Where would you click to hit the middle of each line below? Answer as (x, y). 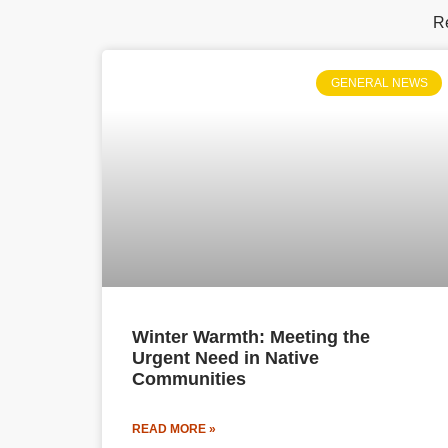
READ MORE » (174, 429)
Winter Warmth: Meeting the (251, 337)
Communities (189, 379)
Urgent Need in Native (225, 358)
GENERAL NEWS (379, 83)
